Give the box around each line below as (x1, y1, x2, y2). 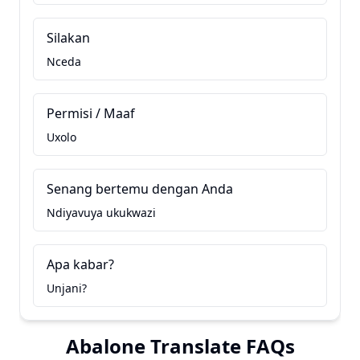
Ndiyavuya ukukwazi (47, 205, 156, 220)
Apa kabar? (47, 256, 114, 273)
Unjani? (47, 280, 87, 296)
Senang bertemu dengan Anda (47, 180, 233, 198)
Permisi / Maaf (47, 104, 135, 122)
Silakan (47, 29, 90, 47)
